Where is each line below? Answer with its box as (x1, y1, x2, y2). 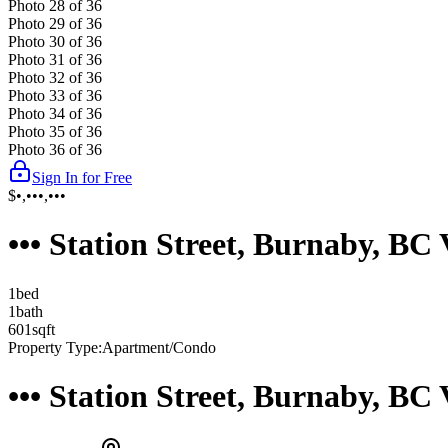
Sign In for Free (32, 168, 132, 186)
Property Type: (8, 338, 102, 356)
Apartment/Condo (102, 338, 216, 356)
